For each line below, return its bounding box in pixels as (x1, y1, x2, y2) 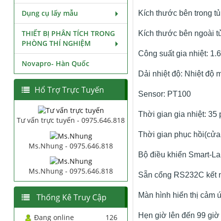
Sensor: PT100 (138, 90, 191, 98)
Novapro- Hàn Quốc (22, 59, 90, 68)
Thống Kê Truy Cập (35, 191, 107, 203)
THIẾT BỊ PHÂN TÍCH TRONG (22, 29, 115, 38)
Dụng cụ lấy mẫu (22, 8, 78, 18)
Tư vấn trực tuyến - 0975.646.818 (17, 115, 125, 125)
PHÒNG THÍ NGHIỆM (22, 38, 91, 48)
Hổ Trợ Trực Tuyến (35, 84, 105, 95)
